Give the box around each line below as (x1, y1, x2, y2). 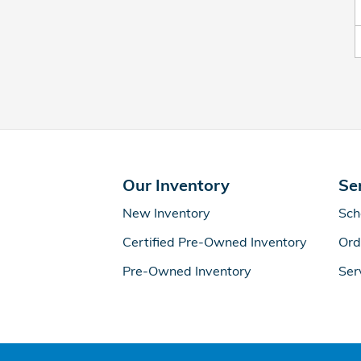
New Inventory (122, 204, 210, 221)
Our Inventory (122, 174, 230, 195)
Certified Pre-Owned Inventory (122, 233, 307, 250)
